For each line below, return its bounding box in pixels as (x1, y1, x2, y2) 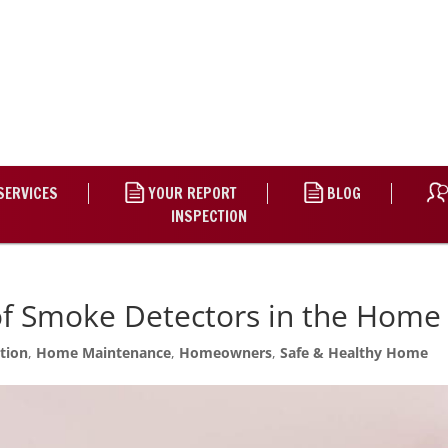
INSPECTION (171, 206, 247, 227)
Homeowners (179, 343, 273, 362)
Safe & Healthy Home (280, 343, 429, 362)
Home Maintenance (36, 343, 172, 362)
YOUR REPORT (147, 183, 237, 204)
